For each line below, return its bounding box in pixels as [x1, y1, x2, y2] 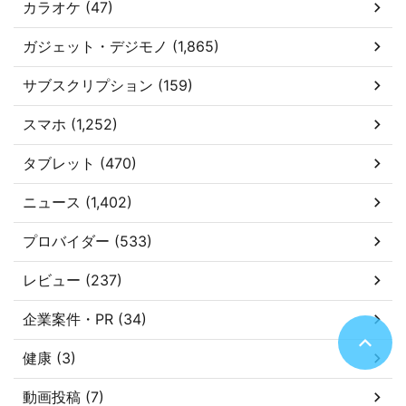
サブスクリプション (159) [23, 75, 193, 94]
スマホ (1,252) [23, 114, 118, 133]
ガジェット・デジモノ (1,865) [23, 36, 219, 55]
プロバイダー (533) [23, 231, 152, 250]
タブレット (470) [23, 153, 137, 172]
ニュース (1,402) [23, 192, 132, 211]
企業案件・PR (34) [23, 309, 147, 328]
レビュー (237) [23, 270, 122, 289]
